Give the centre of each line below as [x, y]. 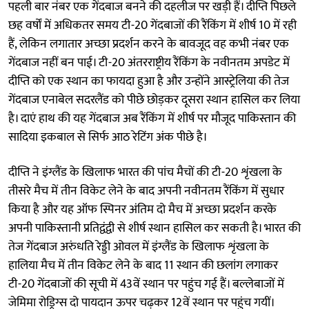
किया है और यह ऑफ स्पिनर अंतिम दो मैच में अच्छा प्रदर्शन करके [142, 209]
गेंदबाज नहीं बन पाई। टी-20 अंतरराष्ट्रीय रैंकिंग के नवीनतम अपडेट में [149, 62]
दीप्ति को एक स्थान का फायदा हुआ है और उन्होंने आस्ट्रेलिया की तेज [149, 81]
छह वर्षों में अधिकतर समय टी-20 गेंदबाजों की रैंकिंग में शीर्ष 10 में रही [152, 25]
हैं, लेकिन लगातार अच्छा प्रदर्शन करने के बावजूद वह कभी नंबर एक [149, 44]
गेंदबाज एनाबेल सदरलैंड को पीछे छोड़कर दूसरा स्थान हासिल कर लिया [154, 100]
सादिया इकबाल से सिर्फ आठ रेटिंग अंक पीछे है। [108, 137]
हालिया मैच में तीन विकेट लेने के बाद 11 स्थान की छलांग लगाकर [143, 265]
